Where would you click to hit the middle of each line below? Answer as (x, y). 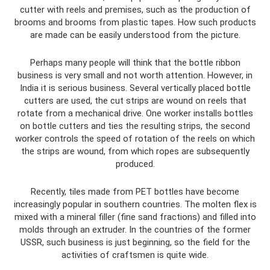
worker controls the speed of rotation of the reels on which (135, 139)
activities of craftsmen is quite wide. (135, 255)
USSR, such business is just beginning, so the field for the (135, 242)
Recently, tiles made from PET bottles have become (135, 192)
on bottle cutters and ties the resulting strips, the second (135, 126)
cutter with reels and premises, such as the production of (135, 10)
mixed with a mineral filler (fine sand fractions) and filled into (135, 217)
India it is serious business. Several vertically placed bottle (135, 88)
